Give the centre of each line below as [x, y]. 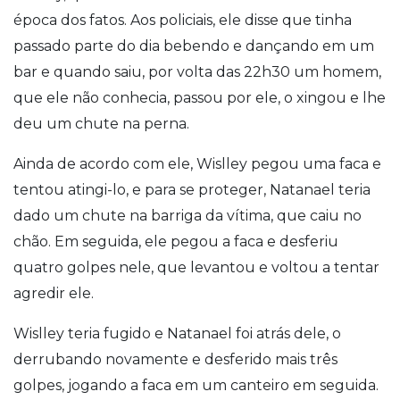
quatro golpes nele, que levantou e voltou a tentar [196, 267]
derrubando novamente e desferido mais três [175, 359]
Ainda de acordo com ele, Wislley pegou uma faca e [197, 163]
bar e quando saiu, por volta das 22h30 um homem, [197, 71]
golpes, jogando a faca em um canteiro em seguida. [196, 385]
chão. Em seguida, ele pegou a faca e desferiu [176, 241]
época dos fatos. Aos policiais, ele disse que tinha [183, 20]
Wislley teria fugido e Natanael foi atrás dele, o [177, 333]
